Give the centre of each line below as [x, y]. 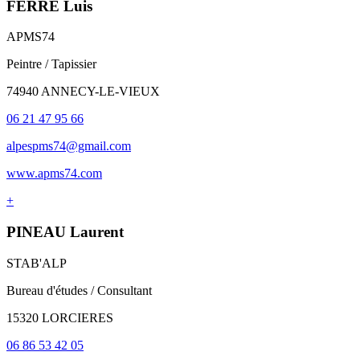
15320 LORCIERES [60, 317]
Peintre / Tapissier [51, 64]
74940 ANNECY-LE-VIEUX [83, 92]
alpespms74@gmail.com [69, 146]
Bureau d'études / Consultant [79, 290]
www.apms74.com [54, 174]
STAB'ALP [37, 263]
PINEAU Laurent [65, 231]
